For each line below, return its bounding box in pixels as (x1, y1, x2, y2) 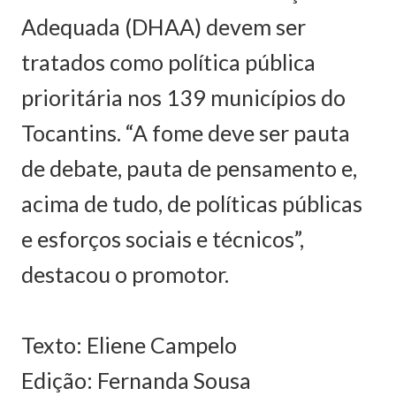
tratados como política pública (21, 48, 316, 75)
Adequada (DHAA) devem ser (21, 12, 306, 40)
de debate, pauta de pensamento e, (21, 154, 357, 181)
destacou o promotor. (21, 260, 229, 287)
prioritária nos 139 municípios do (21, 83, 346, 110)
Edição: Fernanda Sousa (21, 366, 251, 393)
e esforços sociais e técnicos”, (21, 225, 304, 252)
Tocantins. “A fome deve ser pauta (21, 118, 350, 146)
